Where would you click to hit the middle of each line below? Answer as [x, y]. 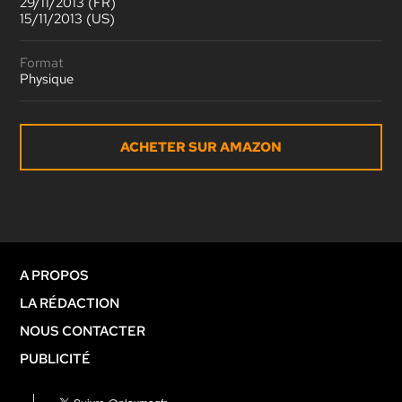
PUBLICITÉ [56, 358]
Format [42, 62]
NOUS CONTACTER [83, 331]
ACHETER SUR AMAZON [201, 147]
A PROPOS [55, 275]
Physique [47, 79]
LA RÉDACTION [70, 303]
